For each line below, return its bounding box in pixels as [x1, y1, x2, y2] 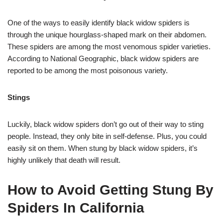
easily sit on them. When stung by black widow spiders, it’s [7, 143, 198, 152]
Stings [7, 93, 30, 102]
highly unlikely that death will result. [7, 155, 120, 164]
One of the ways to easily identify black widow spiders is [7, 18, 190, 27]
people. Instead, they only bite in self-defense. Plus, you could [7, 131, 207, 140]
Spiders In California [7, 200, 144, 216]
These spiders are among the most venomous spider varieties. [7, 42, 211, 51]
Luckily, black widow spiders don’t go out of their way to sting [7, 119, 204, 128]
